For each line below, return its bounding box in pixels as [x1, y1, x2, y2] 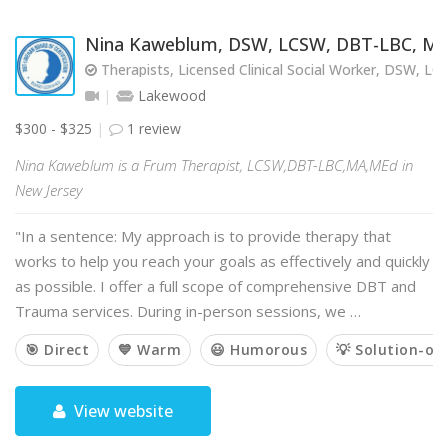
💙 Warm [118, 340, 181, 359]
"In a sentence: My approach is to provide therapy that [15, 226, 391, 246]
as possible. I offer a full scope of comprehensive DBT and [15, 276, 416, 296]
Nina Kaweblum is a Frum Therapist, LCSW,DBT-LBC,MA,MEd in [15, 155, 413, 175]
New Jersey [15, 180, 82, 200]
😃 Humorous [210, 340, 307, 359]
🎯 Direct [25, 340, 89, 359]
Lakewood [134, 86, 206, 105]
